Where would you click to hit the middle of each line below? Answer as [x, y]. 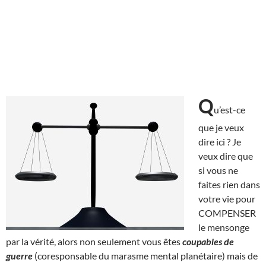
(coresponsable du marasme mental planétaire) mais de [145, 255]
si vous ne [218, 170]
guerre [19, 255]
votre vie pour [227, 198]
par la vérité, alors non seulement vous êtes [94, 241]
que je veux [221, 127]
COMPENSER [227, 213]
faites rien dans [229, 184]
